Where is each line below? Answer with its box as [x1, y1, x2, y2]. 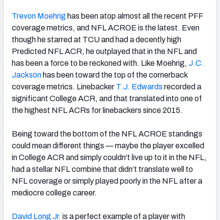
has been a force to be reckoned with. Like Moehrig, [12, 59, 189, 68]
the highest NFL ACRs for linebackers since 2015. [12, 106, 184, 115]
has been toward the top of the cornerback [41, 71, 188, 80]
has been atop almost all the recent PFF [66, 12, 203, 21]
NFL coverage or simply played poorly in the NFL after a [12, 177, 202, 186]
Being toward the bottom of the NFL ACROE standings [12, 130, 202, 138]
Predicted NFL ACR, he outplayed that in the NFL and [12, 47, 197, 56]
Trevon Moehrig [12, 12, 66, 21]
